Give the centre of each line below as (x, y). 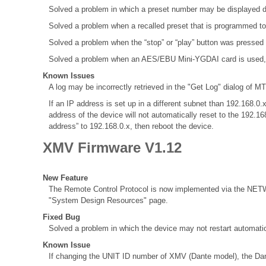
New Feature (65, 178)
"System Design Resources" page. (108, 201)
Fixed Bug (61, 217)
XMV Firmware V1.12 (112, 148)
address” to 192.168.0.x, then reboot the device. (131, 126)
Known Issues (69, 76)
